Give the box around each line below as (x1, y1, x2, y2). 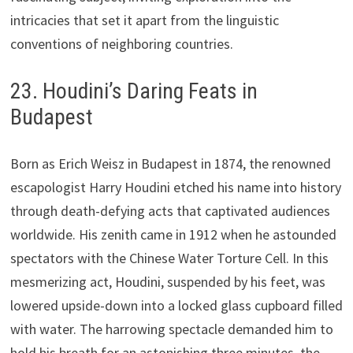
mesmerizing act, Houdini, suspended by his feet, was (9, 272, 325, 291)
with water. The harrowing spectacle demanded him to (9, 319, 333, 338)
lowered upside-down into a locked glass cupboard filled (9, 295, 343, 314)
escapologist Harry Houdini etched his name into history (9, 177, 341, 196)
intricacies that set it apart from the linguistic (9, 10, 279, 29)
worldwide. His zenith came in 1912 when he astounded (9, 225, 336, 243)
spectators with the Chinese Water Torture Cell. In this (9, 248, 329, 267)
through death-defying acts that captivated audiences (9, 201, 330, 220)
